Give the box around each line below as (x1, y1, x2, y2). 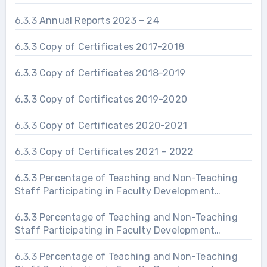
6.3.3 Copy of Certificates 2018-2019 (14, 67, 186, 79)
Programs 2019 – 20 (14, 198, 107, 210)
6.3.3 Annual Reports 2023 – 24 (14, 14, 159, 26)
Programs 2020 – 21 (14, 237, 107, 249)
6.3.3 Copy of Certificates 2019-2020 (14, 93, 188, 105)
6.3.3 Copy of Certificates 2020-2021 (14, 119, 188, 131)
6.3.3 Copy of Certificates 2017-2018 (14, 41, 185, 52)
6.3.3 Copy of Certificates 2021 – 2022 (14, 145, 194, 157)
